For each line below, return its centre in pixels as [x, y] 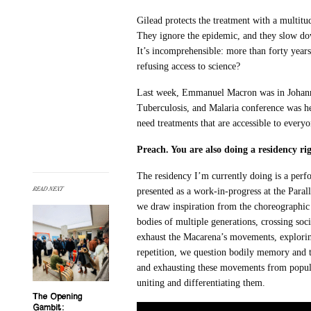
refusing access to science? [189, 67]
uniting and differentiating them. [201, 283]
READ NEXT [48, 188]
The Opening [58, 297]
